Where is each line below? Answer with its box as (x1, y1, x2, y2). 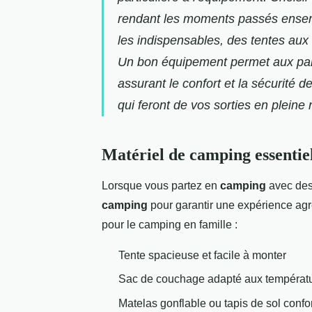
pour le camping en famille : (102, 218, 237, 231)
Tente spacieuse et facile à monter (118, 249, 286, 261)
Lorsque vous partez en (102, 179, 220, 192)
